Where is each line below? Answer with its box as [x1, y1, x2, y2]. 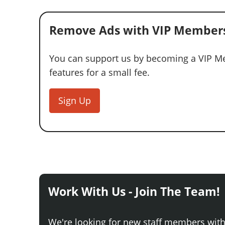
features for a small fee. [49, 66, 150, 78]
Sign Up [58, 94, 91, 106]
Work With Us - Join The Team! [48, 183, 220, 199]
